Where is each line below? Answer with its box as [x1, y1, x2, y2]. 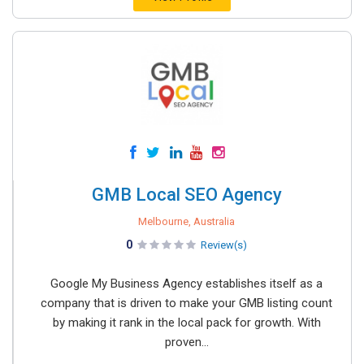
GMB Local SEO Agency [91, 184, 282, 206]
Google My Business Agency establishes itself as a [50, 276, 323, 292]
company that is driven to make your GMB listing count [41, 296, 332, 311]
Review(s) [201, 239, 247, 252]
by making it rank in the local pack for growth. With [52, 315, 321, 331]
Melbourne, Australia [138, 215, 235, 228]
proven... [164, 335, 209, 350]
